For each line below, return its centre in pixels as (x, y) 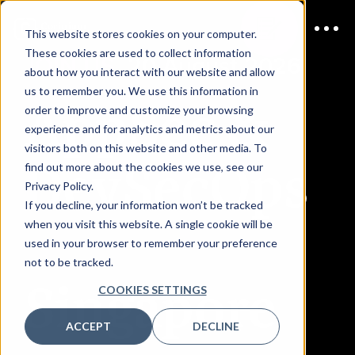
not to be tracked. (69, 261)
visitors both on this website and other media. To (145, 147)
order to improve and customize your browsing (139, 109)
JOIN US (69, 66)
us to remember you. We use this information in (141, 90)
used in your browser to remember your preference (151, 242)
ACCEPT (88, 326)
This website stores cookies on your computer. (140, 33)
